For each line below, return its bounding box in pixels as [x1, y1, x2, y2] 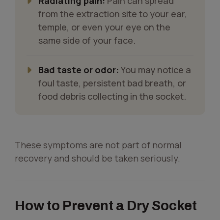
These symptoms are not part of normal [15, 139, 182, 151]
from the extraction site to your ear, [38, 8, 187, 20]
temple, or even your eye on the [38, 21, 170, 33]
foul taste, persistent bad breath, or [38, 77, 186, 89]
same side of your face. [38, 34, 136, 46]
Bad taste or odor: [38, 64, 119, 76]
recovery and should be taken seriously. [15, 152, 180, 164]
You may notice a [119, 64, 191, 76]
